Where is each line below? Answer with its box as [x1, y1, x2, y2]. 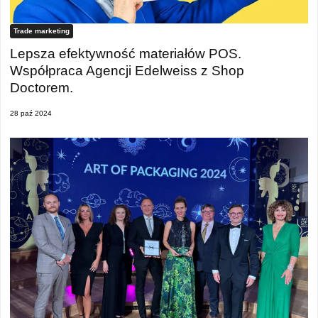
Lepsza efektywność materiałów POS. [10, 45, 241, 61]
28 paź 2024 [10, 109, 52, 118]
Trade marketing [13, 27, 70, 35]
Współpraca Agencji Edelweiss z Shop [10, 62, 244, 78]
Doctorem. [10, 79, 73, 95]
